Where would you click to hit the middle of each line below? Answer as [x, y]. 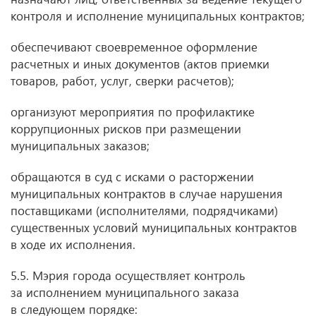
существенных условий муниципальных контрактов [154, 227]
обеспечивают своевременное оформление [134, 47]
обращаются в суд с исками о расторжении [132, 177]
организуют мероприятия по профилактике [133, 112]
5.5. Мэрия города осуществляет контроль [128, 275]
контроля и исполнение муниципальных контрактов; [158, 16]
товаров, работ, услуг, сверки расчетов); [122, 81]
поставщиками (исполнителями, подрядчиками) [144, 211]
